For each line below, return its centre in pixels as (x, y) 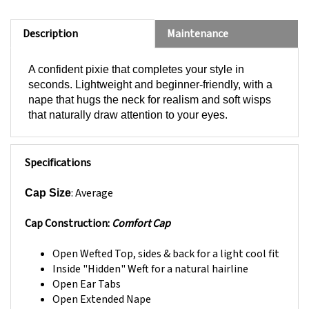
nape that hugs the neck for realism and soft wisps (150, 86)
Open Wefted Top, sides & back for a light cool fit (166, 240)
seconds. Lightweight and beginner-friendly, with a (150, 71)
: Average (92, 180)
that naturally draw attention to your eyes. (128, 101)
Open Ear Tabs (87, 271)
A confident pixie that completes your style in (136, 56)
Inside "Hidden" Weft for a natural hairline (150, 256)
